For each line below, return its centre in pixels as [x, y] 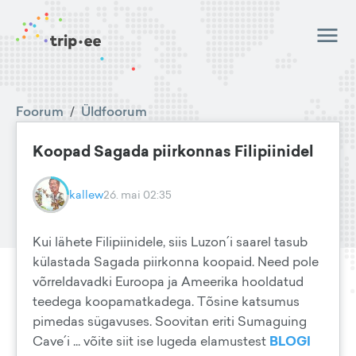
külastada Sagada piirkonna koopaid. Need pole [176, 261]
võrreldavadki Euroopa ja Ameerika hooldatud [168, 281]
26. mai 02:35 [137, 194]
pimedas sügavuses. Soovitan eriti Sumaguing [170, 321]
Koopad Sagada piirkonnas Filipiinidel [173, 151]
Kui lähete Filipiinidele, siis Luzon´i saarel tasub [170, 242]
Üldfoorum [114, 111]
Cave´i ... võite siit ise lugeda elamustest [151, 341]
